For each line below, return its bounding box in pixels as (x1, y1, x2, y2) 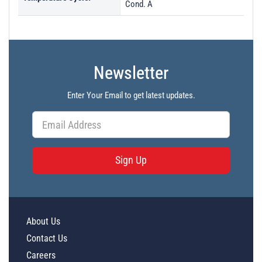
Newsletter (94, 63, 168, 83)
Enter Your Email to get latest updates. (67, 90, 195, 101)
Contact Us (26, 233, 67, 244)
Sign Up (115, 154, 147, 166)
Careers (26, 250, 56, 261)
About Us (26, 216, 60, 227)
